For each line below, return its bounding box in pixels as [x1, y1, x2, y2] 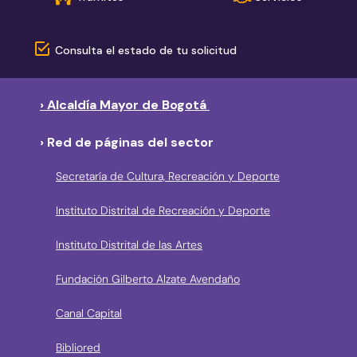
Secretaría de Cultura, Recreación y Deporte [56, 169, 280, 184]
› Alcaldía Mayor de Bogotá [40, 96, 210, 114]
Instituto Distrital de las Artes [56, 237, 202, 253]
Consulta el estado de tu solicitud [55, 42, 237, 57]
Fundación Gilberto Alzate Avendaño [56, 272, 240, 287]
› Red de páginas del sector [40, 134, 214, 151]
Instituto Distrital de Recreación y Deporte [56, 203, 270, 218]
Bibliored [56, 340, 100, 355]
